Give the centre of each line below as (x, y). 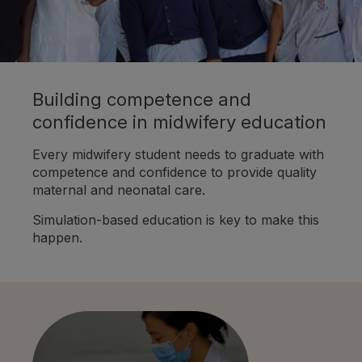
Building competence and (142, 99)
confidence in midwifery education (179, 122)
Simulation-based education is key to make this (176, 220)
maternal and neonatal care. (119, 190)
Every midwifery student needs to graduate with (178, 154)
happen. (57, 238)
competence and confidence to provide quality (175, 172)
